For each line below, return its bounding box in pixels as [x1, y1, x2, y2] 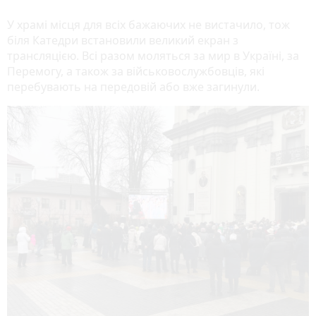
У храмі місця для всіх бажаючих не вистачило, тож [7, 16, 290, 32]
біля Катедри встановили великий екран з [7, 32, 238, 48]
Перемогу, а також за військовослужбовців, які [7, 63, 265, 79]
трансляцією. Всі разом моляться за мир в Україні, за [7, 47, 299, 63]
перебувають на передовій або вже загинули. [7, 78, 262, 95]
